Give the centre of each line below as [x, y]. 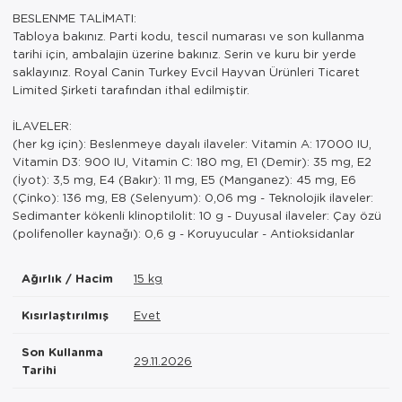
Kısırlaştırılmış [65, 315]
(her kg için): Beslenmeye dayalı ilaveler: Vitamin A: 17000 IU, [192, 143]
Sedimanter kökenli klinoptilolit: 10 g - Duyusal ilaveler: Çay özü [197, 214]
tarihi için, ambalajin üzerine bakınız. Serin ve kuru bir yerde [184, 53]
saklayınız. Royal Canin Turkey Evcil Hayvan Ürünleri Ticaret [186, 71]
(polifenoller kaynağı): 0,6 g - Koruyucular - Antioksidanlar [184, 232]
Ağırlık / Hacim [67, 278]
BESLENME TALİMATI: [74, 17]
